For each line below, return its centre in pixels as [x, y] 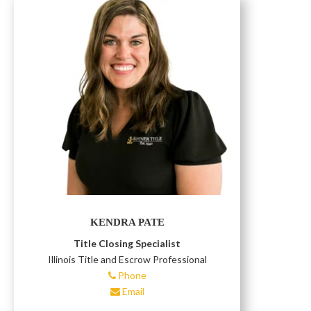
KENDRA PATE [127, 222]
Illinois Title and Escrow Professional [127, 259]
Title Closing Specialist [127, 243]
